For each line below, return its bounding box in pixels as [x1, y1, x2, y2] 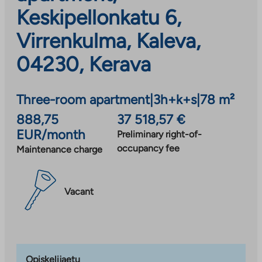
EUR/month [16, 126, 85, 143]
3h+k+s [153, 91, 196, 108]
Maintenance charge [16, 143, 102, 155]
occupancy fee [116, 142, 180, 154]
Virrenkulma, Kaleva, [16, 28, 201, 53]
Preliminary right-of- [116, 128, 202, 140]
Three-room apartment [16, 91, 150, 108]
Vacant [64, 186, 94, 198]
